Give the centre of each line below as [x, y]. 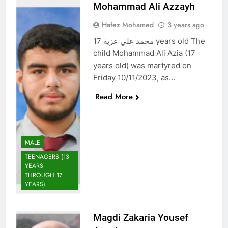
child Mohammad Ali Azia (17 [144, 53]
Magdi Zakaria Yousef [140, 217]
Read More [114, 96]
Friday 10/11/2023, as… [134, 77]
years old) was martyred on [142, 65]
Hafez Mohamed [127, 25]
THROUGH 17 [44, 175]
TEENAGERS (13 [47, 156]
